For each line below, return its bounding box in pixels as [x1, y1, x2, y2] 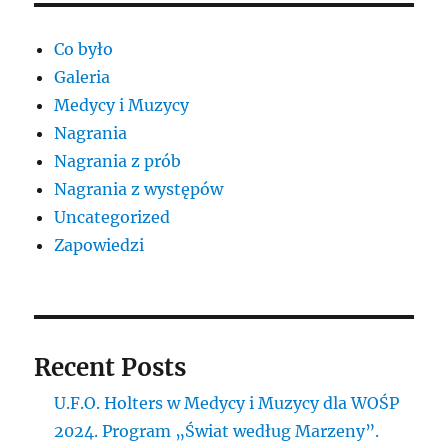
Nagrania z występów [54, 178, 224, 199]
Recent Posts [34, 351, 187, 383]
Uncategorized [54, 206, 171, 227]
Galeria [54, 66, 111, 87]
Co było [54, 38, 114, 59]
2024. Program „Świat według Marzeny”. [54, 420, 380, 441]
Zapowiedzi [54, 234, 145, 255]
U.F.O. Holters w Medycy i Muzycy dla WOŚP [54, 392, 400, 413]
